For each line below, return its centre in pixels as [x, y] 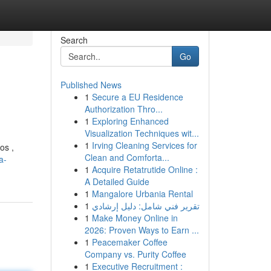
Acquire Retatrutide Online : [145, 169]
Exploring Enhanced [130, 121]
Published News [91, 85]
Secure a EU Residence [137, 97]
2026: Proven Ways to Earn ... [142, 230]
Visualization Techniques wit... [142, 133]
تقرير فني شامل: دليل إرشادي [145, 206]
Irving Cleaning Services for [144, 145]
